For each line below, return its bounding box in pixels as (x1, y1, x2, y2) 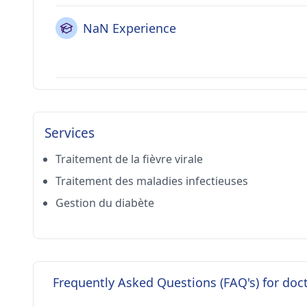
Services (45, 124, 95, 142)
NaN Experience (83, 20, 176, 36)
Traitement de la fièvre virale (56, 151, 203, 167)
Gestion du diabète (56, 195, 154, 210)
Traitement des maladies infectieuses (56, 173, 248, 188)
